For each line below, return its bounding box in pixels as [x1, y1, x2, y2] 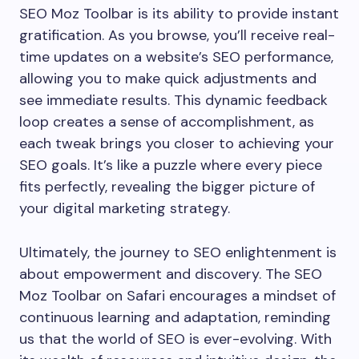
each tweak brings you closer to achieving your [19, 134, 334, 153]
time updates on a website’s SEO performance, [19, 47, 333, 67]
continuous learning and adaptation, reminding [19, 308, 331, 327]
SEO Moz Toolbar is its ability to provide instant [19, 4, 339, 23]
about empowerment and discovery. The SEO [19, 264, 322, 284]
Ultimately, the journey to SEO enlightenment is [19, 243, 337, 262]
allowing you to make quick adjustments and [19, 69, 317, 88]
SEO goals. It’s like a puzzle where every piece [19, 155, 322, 175]
